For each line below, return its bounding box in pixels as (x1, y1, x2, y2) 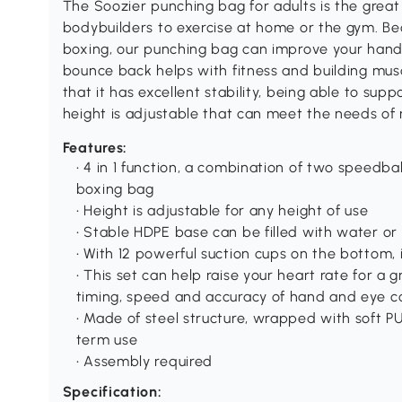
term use (75, 331, 138, 349)
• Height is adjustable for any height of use (75, 202, 369, 220)
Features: (62, 139, 128, 157)
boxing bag (75, 180, 154, 198)
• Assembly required (75, 353, 214, 371)
